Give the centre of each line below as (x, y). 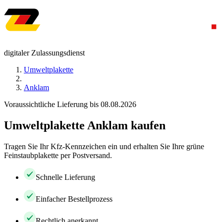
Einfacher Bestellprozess (74, 199)
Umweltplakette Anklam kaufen (85, 125)
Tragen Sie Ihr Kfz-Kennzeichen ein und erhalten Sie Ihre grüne (104, 146)
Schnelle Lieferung (65, 177)
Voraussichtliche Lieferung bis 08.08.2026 (70, 104)
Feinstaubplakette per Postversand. (58, 155)
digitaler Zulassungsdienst (44, 53)
